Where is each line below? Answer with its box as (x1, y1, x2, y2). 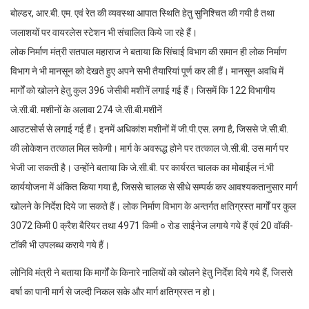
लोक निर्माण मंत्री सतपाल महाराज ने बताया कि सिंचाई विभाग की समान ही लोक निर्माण (10, 46, 287, 58)
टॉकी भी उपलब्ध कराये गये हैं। (10, 239, 110, 251)
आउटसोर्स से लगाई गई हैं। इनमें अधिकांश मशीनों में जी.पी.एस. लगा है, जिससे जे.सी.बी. (10, 123, 288, 135)
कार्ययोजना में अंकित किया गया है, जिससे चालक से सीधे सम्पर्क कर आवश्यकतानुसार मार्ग (10, 181, 297, 193)
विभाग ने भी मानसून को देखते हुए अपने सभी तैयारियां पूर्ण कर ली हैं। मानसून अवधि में (10, 66, 283, 77)
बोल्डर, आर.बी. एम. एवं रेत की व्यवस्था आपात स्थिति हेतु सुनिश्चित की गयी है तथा (10, 8, 275, 19)
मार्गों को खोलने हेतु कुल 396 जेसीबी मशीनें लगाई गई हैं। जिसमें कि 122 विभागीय (10, 85, 275, 97)
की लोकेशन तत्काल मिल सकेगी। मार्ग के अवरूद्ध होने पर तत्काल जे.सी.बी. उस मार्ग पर (10, 143, 288, 154)
